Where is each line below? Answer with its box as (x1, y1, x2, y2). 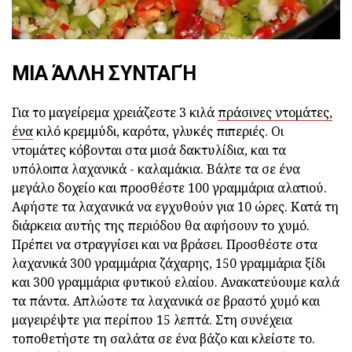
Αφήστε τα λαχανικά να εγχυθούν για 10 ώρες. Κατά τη (12, 198, 339, 216)
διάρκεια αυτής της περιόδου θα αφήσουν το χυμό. (12, 217, 310, 235)
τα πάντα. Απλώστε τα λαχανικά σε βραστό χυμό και (12, 292, 320, 310)
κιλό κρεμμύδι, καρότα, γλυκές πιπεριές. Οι (33, 123, 284, 141)
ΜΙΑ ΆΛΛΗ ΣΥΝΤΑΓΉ (12, 61, 196, 86)
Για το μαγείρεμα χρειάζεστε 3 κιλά (12, 104, 218, 122)
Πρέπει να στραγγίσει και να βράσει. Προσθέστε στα (12, 236, 317, 254)
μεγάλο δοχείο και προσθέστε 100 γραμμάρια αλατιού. (12, 179, 327, 197)
